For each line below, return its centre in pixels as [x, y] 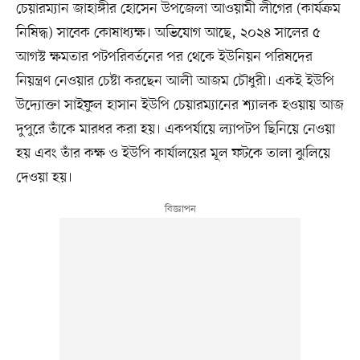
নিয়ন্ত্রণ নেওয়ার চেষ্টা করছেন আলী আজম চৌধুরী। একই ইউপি [175, 81]
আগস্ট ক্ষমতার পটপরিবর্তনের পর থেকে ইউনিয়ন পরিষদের [164, 57]
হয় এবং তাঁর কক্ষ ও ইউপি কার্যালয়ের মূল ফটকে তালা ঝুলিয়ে [173, 153]
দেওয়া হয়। [44, 177]
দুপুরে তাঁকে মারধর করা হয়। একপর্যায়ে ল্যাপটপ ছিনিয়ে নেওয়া [175, 129]
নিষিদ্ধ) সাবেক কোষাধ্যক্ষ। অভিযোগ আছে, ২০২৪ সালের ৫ [168, 33]
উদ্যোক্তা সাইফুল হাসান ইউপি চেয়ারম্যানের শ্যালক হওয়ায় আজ [180, 105]
